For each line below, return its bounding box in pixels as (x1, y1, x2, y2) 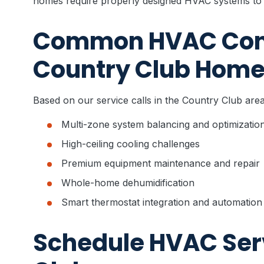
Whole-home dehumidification (61, 177, 194, 189)
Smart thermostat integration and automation (61, 196, 262, 208)
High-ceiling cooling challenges (61, 138, 200, 150)
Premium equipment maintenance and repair (61, 157, 260, 169)
